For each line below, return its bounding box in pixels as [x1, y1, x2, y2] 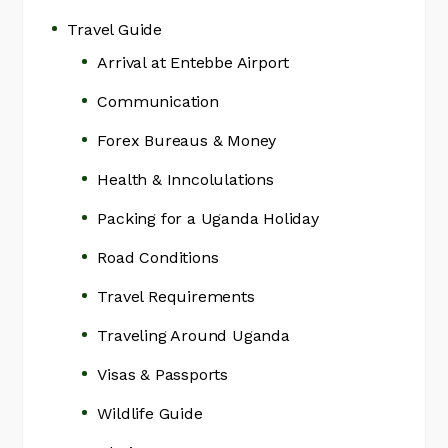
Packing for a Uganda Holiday [97, 209, 319, 228]
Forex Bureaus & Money [97, 131, 277, 150]
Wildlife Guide [97, 404, 203, 423]
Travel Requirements [97, 287, 255, 306]
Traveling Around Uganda [97, 326, 290, 345]
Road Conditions [97, 248, 219, 267]
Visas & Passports [97, 365, 229, 384]
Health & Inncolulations [97, 170, 274, 189]
